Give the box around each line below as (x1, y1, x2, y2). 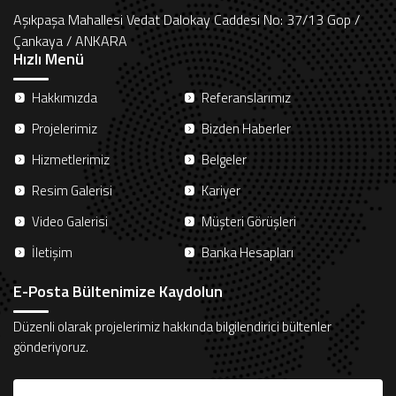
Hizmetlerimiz (32, 149, 110, 171)
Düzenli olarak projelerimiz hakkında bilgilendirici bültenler (13, 316, 331, 338)
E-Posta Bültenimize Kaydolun (13, 279, 223, 304)
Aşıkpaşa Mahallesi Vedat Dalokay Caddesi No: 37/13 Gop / (13, 9, 360, 31)
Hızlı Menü (13, 47, 84, 72)
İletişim (32, 242, 72, 263)
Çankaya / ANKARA (13, 30, 127, 52)
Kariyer (202, 180, 240, 202)
